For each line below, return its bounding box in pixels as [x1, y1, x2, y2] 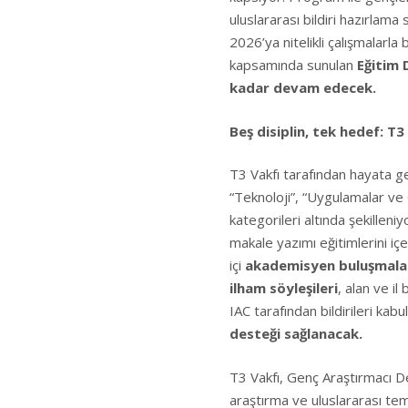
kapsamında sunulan [229, 56, 357, 74]
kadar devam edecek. [229, 78, 376, 97]
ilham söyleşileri [229, 279, 338, 297]
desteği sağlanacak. [229, 324, 362, 342]
